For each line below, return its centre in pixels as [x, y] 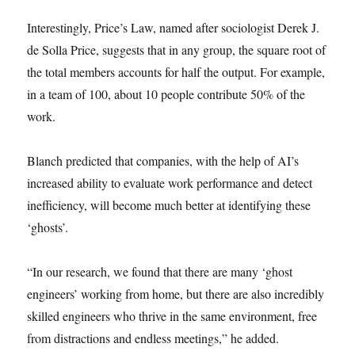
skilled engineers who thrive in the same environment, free [172, 316]
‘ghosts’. [48, 227]
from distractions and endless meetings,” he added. [153, 338]
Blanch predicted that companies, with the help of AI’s [163, 160]
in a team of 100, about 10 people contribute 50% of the [166, 94]
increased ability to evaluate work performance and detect [170, 183]
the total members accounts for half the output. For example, [176, 72]
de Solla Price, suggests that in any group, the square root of [177, 50]
